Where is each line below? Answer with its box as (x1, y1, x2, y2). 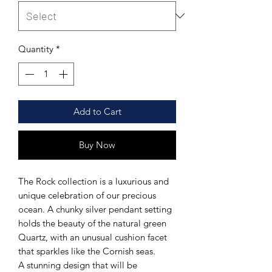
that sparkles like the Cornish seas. (18, 245, 155, 257)
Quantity (18, 42, 53, 55)
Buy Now (79, 139, 115, 151)
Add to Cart (73, 106, 121, 118)
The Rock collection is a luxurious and (18, 175, 169, 188)
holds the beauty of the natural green (18, 217, 166, 229)
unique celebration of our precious (18, 189, 156, 202)
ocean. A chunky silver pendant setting (18, 203, 172, 216)
